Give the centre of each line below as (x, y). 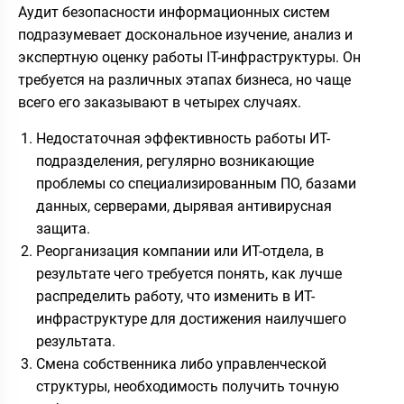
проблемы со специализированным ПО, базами (196, 184)
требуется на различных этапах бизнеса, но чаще (184, 80)
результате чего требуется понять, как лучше (189, 274)
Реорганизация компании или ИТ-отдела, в (180, 251)
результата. (76, 341)
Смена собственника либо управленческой (181, 364)
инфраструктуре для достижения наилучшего (191, 319)
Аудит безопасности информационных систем (174, 12)
